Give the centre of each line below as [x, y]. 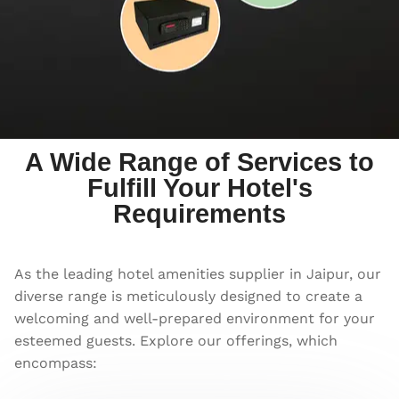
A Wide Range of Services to [199, 162]
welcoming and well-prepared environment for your [195, 318]
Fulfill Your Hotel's [199, 187]
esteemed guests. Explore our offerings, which [176, 340]
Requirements [199, 213]
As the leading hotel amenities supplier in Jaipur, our [198, 273]
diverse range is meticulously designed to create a [188, 296]
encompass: [56, 362]
